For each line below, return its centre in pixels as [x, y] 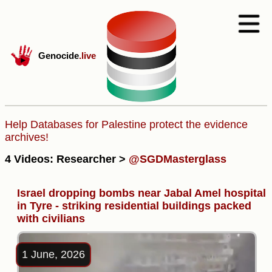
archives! [27, 137]
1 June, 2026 [53, 254]
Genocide [59, 56]
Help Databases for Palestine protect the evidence [126, 124]
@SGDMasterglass [178, 159]
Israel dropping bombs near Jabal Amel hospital [141, 193]
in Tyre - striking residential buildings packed [134, 206]
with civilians [51, 218]
